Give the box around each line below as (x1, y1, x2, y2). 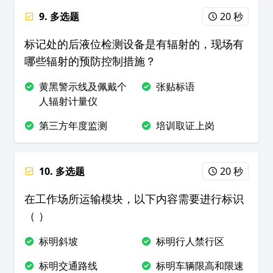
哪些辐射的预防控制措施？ (24, 54, 156, 68)
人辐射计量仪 (39, 94, 97, 108)
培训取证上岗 (156, 119, 214, 132)
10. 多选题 (39, 165, 85, 178)
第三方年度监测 (39, 119, 107, 132)
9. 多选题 (39, 10, 79, 23)
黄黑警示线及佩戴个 (39, 80, 127, 93)
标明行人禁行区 (156, 235, 224, 248)
